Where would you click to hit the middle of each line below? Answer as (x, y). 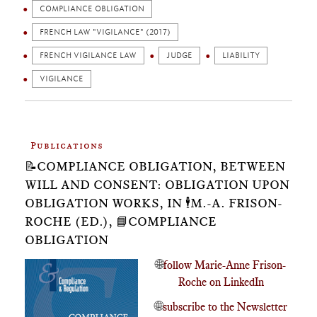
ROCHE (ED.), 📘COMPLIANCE (121, 221)
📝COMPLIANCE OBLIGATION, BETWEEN (155, 166)
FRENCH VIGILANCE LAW (88, 56)
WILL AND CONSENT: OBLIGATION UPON (157, 185)
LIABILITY (241, 56)
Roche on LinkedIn (221, 282)
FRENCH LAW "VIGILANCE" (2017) (105, 32)
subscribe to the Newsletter (225, 307)
